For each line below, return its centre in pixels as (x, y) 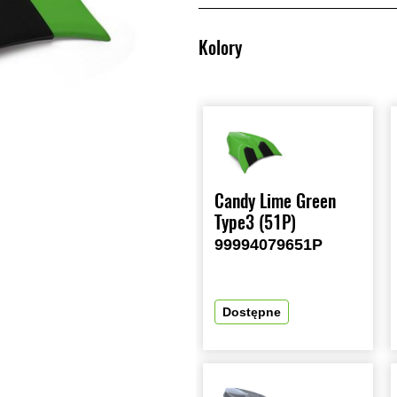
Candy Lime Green (275, 201)
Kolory (220, 48)
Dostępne (252, 312)
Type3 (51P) (255, 222)
